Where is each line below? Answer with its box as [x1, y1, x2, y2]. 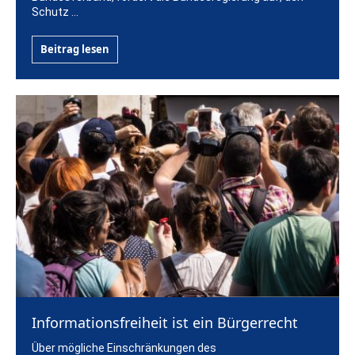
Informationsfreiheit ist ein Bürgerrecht [32, 313, 298, 333]
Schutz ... [32, 6, 78, 19]
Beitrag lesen [40, 42, 109, 57]
